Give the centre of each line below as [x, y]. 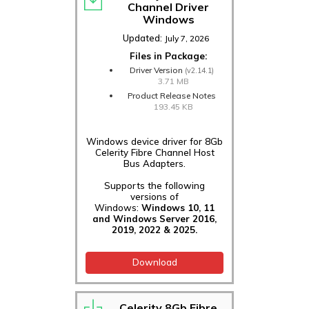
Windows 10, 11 [178, 207]
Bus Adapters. [154, 163]
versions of [154, 196]
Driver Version [157, 70]
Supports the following [154, 185]
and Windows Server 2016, [154, 218]
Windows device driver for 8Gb [154, 141]
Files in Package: [168, 56]
